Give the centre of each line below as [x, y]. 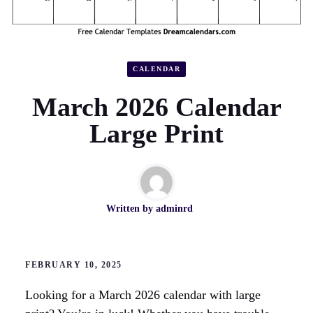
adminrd [174, 209]
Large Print [156, 134]
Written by [131, 209]
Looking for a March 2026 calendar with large [143, 295]
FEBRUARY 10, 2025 [74, 265]
